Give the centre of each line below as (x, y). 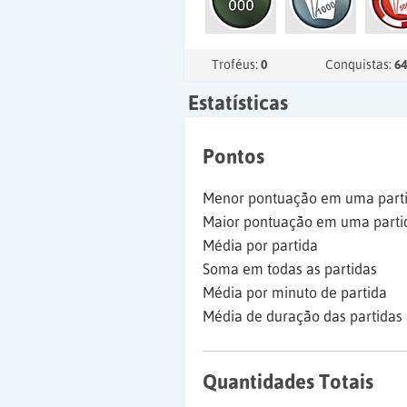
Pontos (233, 156)
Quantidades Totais (288, 382)
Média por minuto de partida (295, 293)
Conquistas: (360, 65)
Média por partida (260, 245)
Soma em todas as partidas (290, 269)
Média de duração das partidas (303, 316)
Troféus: (236, 65)
